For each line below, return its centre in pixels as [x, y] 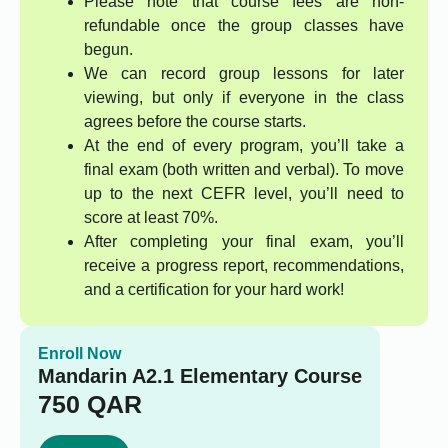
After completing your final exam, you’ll [244, 242]
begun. [108, 50]
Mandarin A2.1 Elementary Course [200, 376]
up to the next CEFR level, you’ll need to [244, 194]
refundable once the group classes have [244, 26]
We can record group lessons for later [244, 74]
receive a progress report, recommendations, [244, 266]
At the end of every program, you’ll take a [244, 146]
